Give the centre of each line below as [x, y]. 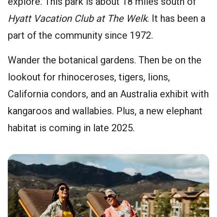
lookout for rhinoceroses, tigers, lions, [89, 77]
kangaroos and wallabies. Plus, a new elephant [105, 111]
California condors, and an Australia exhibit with [108, 94]
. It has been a [176, 18]
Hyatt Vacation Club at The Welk [77, 18]
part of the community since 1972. [80, 35]
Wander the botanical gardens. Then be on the [105, 60]
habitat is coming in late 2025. [71, 128]
